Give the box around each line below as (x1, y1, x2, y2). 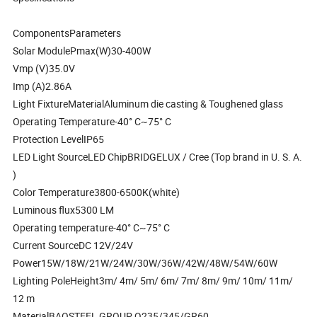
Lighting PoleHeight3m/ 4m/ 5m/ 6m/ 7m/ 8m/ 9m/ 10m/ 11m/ (13, 274, 294, 288)
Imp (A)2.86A (13, 79, 72, 93)
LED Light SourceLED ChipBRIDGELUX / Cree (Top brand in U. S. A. (13, 150, 303, 164)
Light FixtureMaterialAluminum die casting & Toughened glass (13, 97, 284, 111)
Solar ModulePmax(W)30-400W (13, 44, 151, 58)
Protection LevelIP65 (13, 132, 105, 146)
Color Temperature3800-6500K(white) (13, 185, 180, 200)
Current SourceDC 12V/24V (13, 238, 134, 253)
